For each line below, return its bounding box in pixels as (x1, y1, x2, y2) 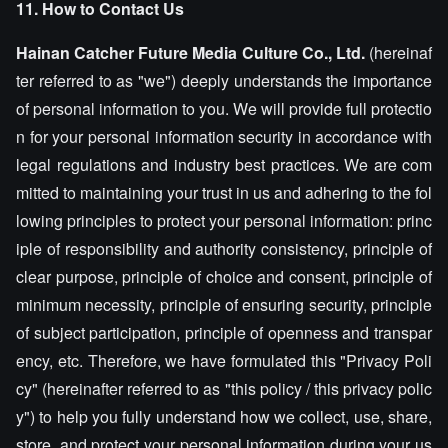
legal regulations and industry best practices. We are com (16, 153, 432, 176)
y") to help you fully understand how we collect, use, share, (16, 405, 432, 428)
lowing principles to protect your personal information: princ (16, 209, 432, 232)
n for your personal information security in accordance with (16, 125, 432, 148)
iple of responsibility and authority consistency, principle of (16, 237, 432, 260)
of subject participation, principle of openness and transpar (16, 321, 432, 344)
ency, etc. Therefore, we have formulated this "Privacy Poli (16, 349, 432, 372)
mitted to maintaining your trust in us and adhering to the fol (16, 181, 432, 204)
